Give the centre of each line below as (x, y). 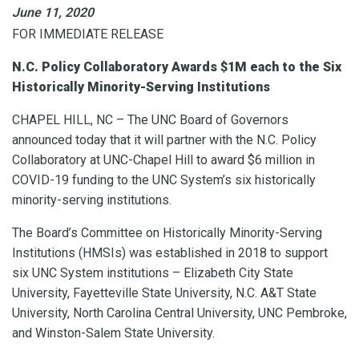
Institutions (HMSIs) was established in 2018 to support (170, 252)
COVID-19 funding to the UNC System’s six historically (164, 179)
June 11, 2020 (53, 13)
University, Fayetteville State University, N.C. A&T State (164, 292)
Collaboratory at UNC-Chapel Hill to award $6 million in (163, 159)
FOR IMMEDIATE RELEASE (88, 34)
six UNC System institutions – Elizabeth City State (153, 272)
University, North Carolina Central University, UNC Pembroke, (179, 313)
